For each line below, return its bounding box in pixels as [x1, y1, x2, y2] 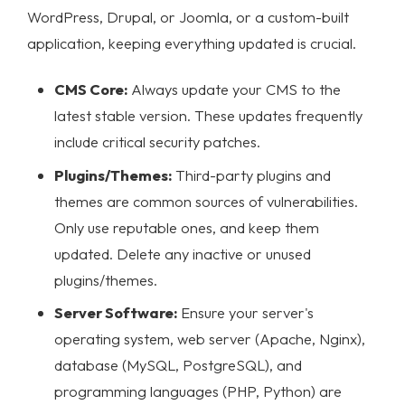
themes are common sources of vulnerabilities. [54, 191, 358, 211]
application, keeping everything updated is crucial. [27, 33, 356, 52]
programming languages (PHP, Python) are [54, 381, 342, 401]
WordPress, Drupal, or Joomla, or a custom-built [27, 6, 349, 26]
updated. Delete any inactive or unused [54, 243, 311, 263]
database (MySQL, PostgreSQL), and [54, 355, 302, 375]
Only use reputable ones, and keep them [54, 217, 319, 237]
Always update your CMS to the [127, 80, 341, 99]
